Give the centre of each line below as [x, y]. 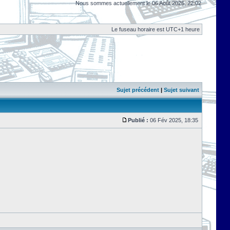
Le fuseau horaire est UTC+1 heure [156, 29]
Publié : [138, 120]
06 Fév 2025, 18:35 [174, 120]
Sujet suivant [181, 90]
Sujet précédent [138, 90]
